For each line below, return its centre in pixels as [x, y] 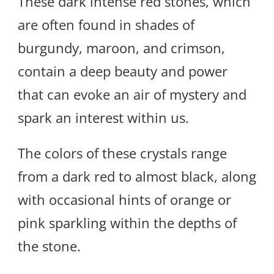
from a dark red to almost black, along [137, 176]
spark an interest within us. [103, 118]
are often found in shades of [106, 25]
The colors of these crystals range [122, 153]
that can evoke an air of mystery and [132, 94]
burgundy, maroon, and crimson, [121, 48]
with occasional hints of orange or [124, 200]
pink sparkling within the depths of [127, 223]
